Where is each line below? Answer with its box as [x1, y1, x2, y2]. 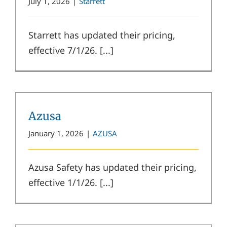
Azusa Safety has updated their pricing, [28, 161, 197, 173]
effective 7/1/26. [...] [28, 44, 113, 56]
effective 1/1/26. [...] [28, 176, 113, 188]
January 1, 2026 [28, 128, 84, 138]
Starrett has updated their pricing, [28, 28, 175, 41]
